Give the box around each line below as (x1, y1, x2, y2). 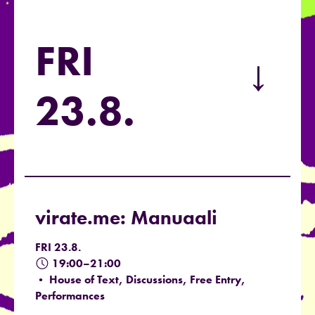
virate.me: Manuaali (35, 205, 217, 230)
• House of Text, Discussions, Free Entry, (35, 271, 245, 287)
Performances (35, 288, 105, 303)
